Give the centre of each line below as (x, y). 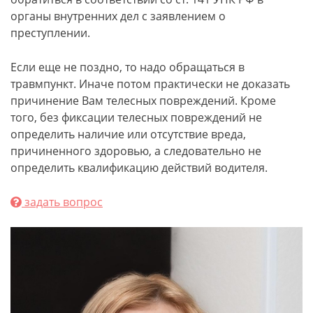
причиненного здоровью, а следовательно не (136, 151)
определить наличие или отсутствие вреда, (128, 134)
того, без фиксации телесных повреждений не (136, 117)
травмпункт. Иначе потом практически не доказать (150, 84)
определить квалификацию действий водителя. (139, 168)
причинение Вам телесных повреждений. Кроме (143, 101)
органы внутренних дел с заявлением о (118, 16)
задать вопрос (62, 202)
